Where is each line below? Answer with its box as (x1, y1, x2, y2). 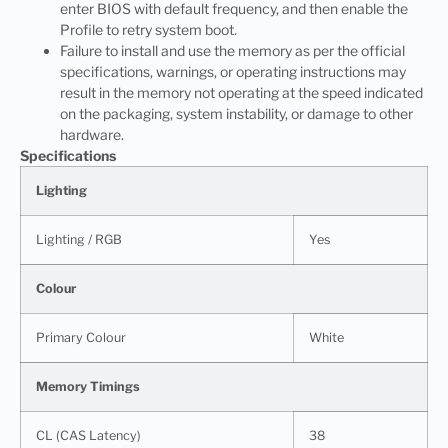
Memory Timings (36, 378, 140, 394)
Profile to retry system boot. (60, 20, 237, 38)
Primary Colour (36, 329, 126, 345)
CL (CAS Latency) (36, 427, 141, 443)
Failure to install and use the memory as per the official (60, 41, 405, 59)
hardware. (60, 125, 124, 143)
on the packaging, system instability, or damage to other (60, 104, 413, 122)
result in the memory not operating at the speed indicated (60, 83, 423, 101)
